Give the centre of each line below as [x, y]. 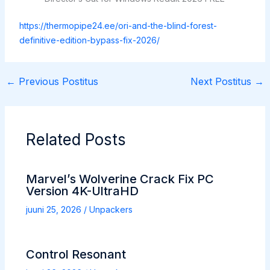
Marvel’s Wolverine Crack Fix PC [120, 179]
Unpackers [111, 210]
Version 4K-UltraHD [82, 191]
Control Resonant [76, 255]
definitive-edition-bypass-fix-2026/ [89, 40]
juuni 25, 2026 [55, 210]
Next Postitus [223, 82]
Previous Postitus [57, 82]
